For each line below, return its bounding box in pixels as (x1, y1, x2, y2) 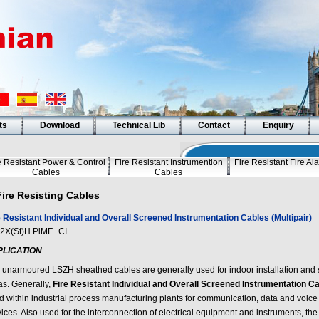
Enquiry (262, 120, 294, 130)
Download (39, 120, 80, 130)
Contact (197, 120, 230, 130)
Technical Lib (112, 120, 165, 130)
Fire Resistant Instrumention (114, 157, 223, 167)
